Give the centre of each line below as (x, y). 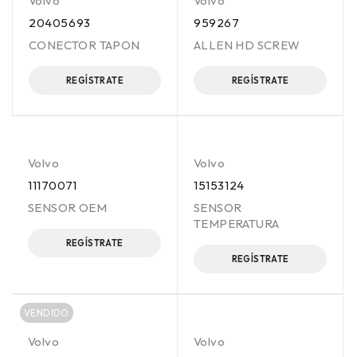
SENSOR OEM (67, 208)
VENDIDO (47, 313)
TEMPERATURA (237, 224)
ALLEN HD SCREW (247, 45)
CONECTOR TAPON (84, 45)
